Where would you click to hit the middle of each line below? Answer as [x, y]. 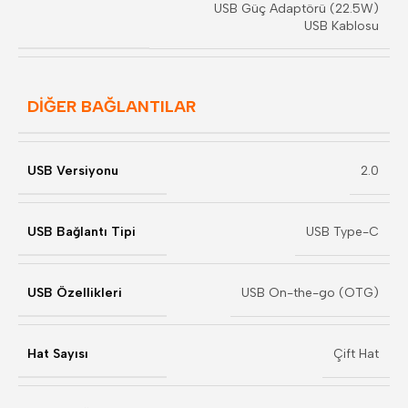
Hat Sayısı [58, 354]
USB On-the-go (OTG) [310, 293]
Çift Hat [356, 354]
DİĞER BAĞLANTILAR [112, 107]
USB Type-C [342, 232]
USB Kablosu [342, 26]
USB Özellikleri [75, 293]
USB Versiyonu [73, 171]
